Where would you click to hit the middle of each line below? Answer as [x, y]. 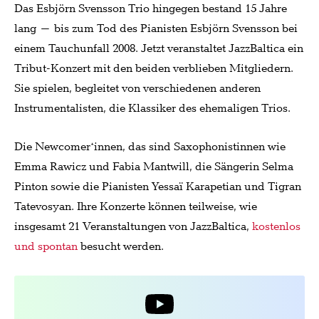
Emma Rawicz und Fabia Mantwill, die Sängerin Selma [154, 167]
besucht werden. [121, 247]
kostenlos [276, 227]
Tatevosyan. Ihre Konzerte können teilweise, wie [136, 207]
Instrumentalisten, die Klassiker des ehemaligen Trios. [152, 109]
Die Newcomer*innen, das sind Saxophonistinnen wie [150, 147]
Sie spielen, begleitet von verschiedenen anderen [137, 89]
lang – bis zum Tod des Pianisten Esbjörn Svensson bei [156, 29]
